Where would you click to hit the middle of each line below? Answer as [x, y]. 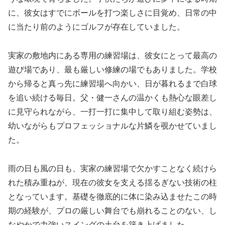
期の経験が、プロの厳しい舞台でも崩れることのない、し [113, 211]
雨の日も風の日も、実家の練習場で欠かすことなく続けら [113, 169]
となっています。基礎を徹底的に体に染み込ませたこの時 [113, 197]
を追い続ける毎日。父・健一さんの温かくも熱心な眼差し [113, 98]
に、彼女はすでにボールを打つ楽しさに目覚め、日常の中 [113, 13]
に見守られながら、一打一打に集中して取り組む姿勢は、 [113, 112]
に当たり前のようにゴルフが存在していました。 [96, 27]
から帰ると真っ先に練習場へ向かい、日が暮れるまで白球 [113, 84]
